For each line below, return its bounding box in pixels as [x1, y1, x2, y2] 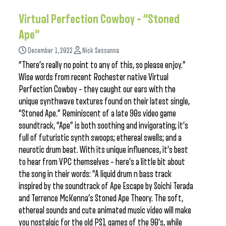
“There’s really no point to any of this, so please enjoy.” [19, 60, 186, 70]
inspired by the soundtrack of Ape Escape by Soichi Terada [19, 181, 193, 191]
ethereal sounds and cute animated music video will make [19, 205, 191, 215]
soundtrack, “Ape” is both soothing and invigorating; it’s [19, 121, 188, 131]
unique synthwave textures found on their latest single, [19, 96, 190, 106]
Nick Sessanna [82, 47, 119, 54]
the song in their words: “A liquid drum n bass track [19, 169, 172, 179]
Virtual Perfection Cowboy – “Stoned [19, 13, 180, 26]
